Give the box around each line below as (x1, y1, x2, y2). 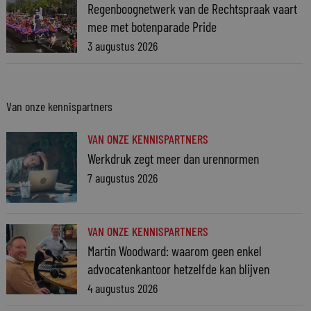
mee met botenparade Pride (87, 18, 217, 35)
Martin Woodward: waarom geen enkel (87, 242, 262, 259)
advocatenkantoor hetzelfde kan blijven (87, 260, 269, 277)
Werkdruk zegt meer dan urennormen (87, 150, 259, 167)
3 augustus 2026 (87, 38, 158, 53)
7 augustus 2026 (87, 170, 158, 185)
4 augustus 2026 (87, 280, 158, 296)
